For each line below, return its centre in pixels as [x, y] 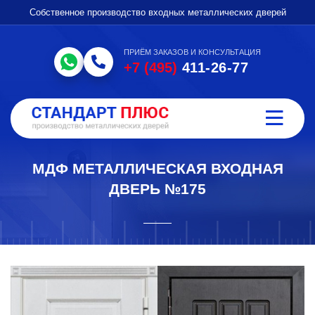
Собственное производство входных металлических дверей [157, 12]
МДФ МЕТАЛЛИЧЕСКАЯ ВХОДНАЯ [157, 168]
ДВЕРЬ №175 [157, 189]
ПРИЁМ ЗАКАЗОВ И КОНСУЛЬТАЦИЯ [192, 52]
